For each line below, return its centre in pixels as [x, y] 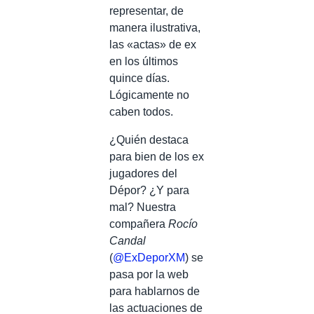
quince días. [139, 78]
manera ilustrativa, [155, 28]
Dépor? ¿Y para [149, 190]
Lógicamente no [149, 95]
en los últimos [144, 61]
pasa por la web [149, 274]
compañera [139, 224]
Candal [128, 241]
